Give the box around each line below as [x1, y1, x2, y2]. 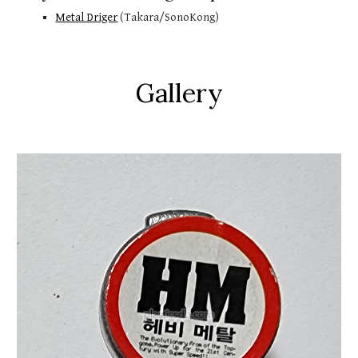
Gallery [135, 77, 223, 109]
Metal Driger [55, 10, 118, 24]
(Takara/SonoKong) [117, 10, 220, 24]
